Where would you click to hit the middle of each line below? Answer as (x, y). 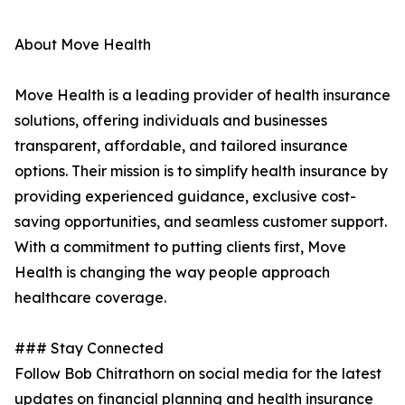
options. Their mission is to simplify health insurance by (201, 171)
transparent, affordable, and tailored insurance (181, 146)
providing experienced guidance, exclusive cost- (185, 197)
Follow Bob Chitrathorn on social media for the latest (198, 374)
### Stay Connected (89, 348)
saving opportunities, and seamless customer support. (201, 222)
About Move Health (83, 45)
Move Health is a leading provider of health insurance (202, 95)
